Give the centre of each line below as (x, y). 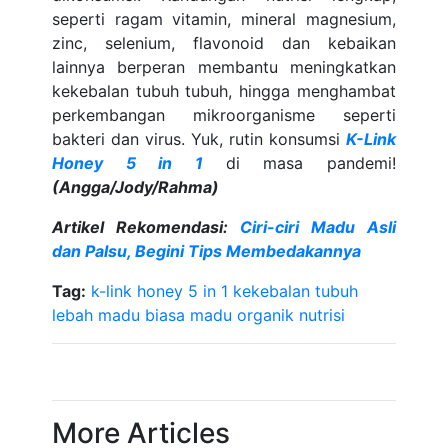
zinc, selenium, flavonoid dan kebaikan (224, 43)
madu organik (242, 315)
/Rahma (182, 187)
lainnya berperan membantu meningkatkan (224, 67)
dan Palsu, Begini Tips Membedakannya (207, 251)
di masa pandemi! (310, 163)
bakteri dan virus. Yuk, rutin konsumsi (199, 139)
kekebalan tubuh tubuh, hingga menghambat (224, 91)
